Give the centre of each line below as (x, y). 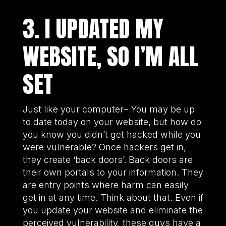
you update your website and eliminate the (112, 210)
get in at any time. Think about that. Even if (113, 197)
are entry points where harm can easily (105, 185)
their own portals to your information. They (113, 172)
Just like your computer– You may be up (108, 109)
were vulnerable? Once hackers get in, (104, 147)
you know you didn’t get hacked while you (111, 134)
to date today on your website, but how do (112, 122)
